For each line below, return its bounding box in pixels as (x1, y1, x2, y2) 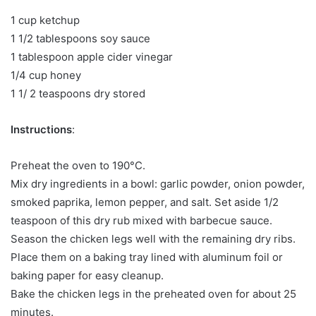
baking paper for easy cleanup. (11, 268, 164, 282)
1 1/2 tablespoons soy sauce (11, 31, 150, 45)
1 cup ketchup (11, 13, 80, 27)
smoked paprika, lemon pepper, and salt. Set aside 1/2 (11, 195, 279, 209)
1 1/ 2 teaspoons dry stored (11, 86, 145, 100)
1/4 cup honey (11, 68, 81, 82)
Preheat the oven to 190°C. (11, 158, 145, 172)
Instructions (11, 122, 72, 136)
